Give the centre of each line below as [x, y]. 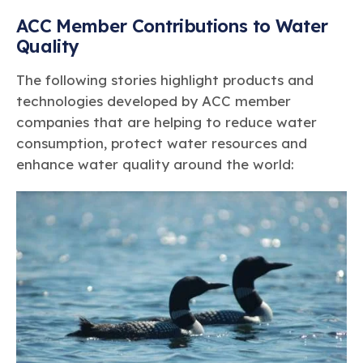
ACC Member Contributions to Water [172, 25]
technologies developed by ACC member [154, 101]
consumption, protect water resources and [162, 143]
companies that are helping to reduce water [167, 122]
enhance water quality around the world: [155, 164]
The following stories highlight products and [165, 80]
